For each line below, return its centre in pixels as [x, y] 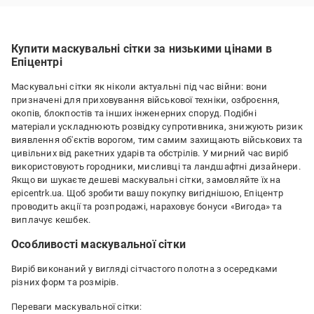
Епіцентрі [37, 62]
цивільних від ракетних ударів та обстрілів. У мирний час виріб [150, 153]
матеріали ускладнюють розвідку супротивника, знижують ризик [157, 127]
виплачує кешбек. [51, 220]
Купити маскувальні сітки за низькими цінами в [142, 49]
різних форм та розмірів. [65, 282]
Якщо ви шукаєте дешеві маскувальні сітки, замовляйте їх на [146, 180]
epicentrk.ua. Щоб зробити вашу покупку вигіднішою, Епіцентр [147, 193]
